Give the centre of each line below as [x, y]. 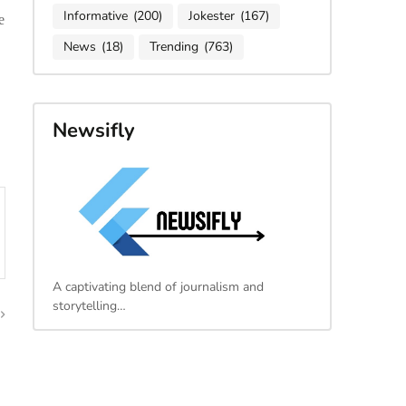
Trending [174, 47]
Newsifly [93, 130]
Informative [95, 16]
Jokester [211, 16]
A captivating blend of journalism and [158, 287]
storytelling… [89, 306]
